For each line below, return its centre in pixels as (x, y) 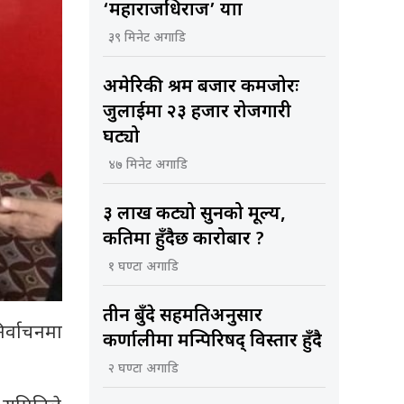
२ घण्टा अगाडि (143, 370)
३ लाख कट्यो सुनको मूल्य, (194, 215)
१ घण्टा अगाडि (143, 268)
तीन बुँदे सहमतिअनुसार (182, 317)
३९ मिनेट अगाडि (147, 39)
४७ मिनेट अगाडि (147, 166)
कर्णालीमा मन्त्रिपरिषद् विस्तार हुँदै (212, 342)
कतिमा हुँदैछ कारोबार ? (183, 240)
